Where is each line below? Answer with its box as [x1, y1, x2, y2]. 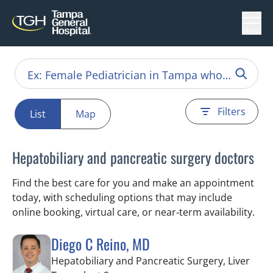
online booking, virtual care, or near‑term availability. [12, 205, 255, 219]
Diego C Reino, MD [51, 233, 150, 255]
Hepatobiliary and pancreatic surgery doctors [12, 146, 254, 168]
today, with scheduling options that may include [12, 191, 232, 204]
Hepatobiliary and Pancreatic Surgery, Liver [51, 254, 250, 268]
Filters [218, 105, 246, 118]
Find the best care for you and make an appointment [12, 176, 254, 190]
